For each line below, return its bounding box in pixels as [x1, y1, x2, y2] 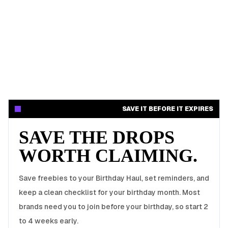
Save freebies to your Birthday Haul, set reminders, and [19, 174, 209, 183]
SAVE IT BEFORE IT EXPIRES [122, 105, 213, 113]
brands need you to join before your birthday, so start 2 [19, 202, 208, 211]
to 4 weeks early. [19, 216, 78, 225]
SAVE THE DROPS [19, 127, 175, 148]
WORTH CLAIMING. [19, 146, 197, 166]
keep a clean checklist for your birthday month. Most [19, 188, 200, 197]
